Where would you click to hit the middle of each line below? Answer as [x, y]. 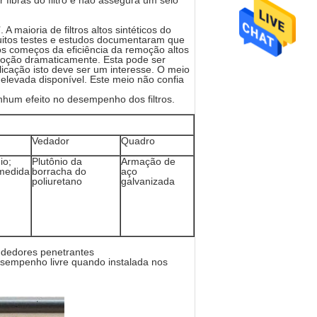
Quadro [138, 141]
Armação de [148, 161]
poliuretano [57, 181]
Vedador [51, 141]
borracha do [59, 171]
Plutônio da [57, 161]
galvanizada [148, 181]
